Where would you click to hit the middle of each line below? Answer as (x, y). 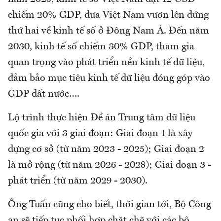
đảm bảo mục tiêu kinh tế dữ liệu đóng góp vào (109, 78)
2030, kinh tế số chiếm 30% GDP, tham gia (101, 47)
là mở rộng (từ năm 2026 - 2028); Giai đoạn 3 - (110, 165)
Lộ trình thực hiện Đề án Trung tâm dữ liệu (102, 118)
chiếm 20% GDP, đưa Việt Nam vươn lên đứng (108, 15)
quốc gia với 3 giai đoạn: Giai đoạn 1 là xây (100, 133)
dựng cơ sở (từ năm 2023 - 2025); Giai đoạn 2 (106, 149)
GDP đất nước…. (44, 94)
